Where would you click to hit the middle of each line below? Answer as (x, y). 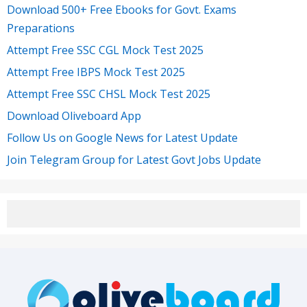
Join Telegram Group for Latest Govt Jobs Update (134, 160)
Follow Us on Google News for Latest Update (122, 138)
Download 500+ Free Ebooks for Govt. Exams (122, 10)
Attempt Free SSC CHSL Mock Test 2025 (109, 94)
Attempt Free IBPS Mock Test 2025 (96, 72)
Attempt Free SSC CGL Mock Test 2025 (105, 50)
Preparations (41, 28)
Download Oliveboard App (74, 116)
